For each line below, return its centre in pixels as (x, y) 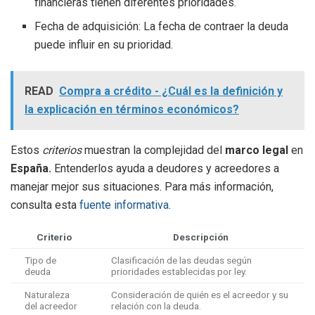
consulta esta (45, 205)
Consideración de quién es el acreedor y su (200, 295)
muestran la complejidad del (153, 150)
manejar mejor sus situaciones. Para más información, (142, 187)
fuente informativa (124, 205)
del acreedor (51, 306)
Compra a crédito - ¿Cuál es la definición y (171, 91)
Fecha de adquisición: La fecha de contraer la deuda (162, 27)
